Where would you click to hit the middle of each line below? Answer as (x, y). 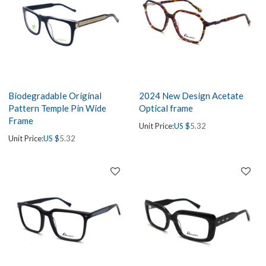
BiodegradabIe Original (55, 96)
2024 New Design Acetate (191, 96)
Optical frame (166, 108)
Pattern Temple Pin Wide (58, 108)
